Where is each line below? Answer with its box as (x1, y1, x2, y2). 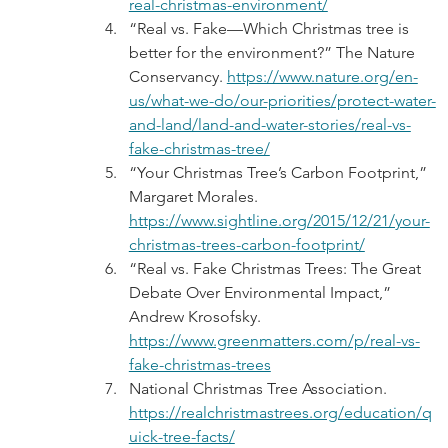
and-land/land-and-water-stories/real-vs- (128, 115, 411, 135)
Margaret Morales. (128, 187, 262, 207)
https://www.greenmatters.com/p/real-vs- (128, 331, 420, 351)
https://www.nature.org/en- (226, 67, 418, 87)
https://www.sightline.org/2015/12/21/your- (128, 211, 430, 231)
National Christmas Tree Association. (128, 379, 391, 399)
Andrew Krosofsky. (128, 307, 265, 327)
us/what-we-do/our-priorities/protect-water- (128, 91, 436, 111)
